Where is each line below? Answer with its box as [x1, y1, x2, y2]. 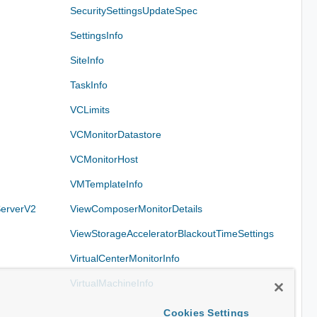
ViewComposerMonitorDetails [70, 202, 203, 214]
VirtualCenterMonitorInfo [70, 252, 180, 264]
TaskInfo [70, 79, 108, 91]
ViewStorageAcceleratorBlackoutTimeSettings [70, 227, 275, 239]
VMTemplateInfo [70, 178, 144, 190]
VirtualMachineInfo [70, 277, 154, 289]
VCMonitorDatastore [70, 128, 162, 140]
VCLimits [70, 103, 110, 115]
